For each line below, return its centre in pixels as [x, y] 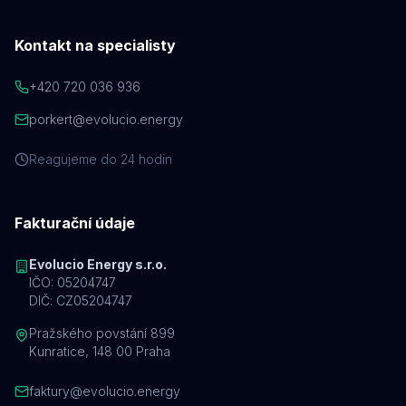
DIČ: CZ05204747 [81, 300]
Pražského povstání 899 [102, 333]
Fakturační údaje [75, 223]
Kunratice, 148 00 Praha [100, 351]
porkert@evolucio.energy [106, 119]
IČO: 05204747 [72, 282]
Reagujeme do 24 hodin [101, 159]
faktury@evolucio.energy [105, 391]
